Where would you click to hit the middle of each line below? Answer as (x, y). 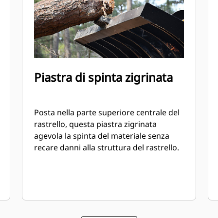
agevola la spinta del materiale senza (102, 136)
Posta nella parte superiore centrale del (107, 112)
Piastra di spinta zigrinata (104, 77)
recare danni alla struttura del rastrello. (107, 147)
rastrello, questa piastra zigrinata (96, 124)
